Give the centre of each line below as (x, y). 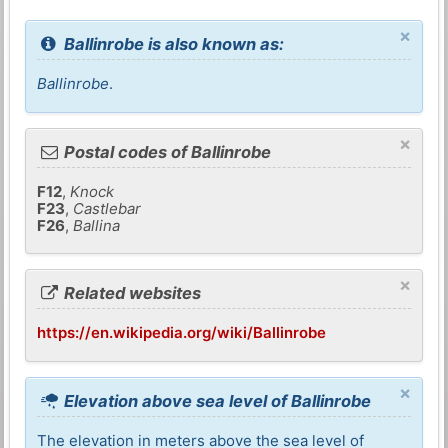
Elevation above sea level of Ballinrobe (216, 400)
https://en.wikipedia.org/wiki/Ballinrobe (182, 333)
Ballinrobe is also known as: (172, 44)
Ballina (97, 225)
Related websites (131, 293)
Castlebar (107, 208)
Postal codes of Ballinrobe (166, 151)
